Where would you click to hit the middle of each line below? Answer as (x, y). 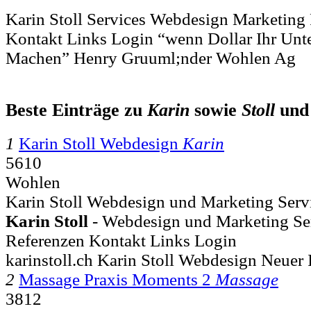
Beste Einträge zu (76, 110)
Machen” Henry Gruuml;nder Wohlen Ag (151, 58)
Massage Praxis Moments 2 (117, 280)
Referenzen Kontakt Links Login (121, 241)
